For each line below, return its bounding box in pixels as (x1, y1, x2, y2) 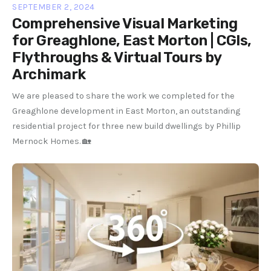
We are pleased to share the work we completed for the (12, 90, 235, 101)
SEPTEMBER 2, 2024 (12, 1, 95, 12)
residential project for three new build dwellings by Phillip (12, 120, 241, 131)
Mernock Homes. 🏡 (12, 135, 91, 146)
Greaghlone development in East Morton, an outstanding (12, 105, 240, 116)
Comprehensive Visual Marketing (12, 15, 237, 32)
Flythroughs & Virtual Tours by (12, 48, 221, 66)
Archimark (12, 65, 86, 83)
